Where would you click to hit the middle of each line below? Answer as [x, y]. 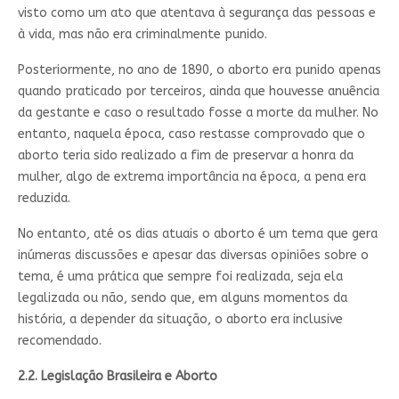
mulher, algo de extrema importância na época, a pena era [191, 176]
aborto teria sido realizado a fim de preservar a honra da [185, 155]
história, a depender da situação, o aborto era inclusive [180, 319]
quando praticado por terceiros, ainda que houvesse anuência [198, 91]
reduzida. [44, 198]
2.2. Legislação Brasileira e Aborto [117, 376]
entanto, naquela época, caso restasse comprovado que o [191, 134]
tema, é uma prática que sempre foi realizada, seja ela [180, 276]
